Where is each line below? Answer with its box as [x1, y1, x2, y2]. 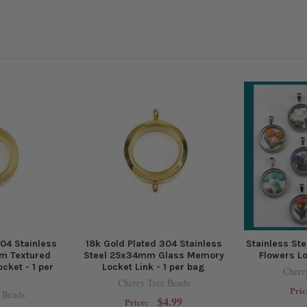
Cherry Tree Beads [117, 276, 190, 290]
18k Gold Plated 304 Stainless [85, 238, 222, 250]
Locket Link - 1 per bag [102, 261, 205, 273]
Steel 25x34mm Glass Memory [83, 249, 224, 262]
